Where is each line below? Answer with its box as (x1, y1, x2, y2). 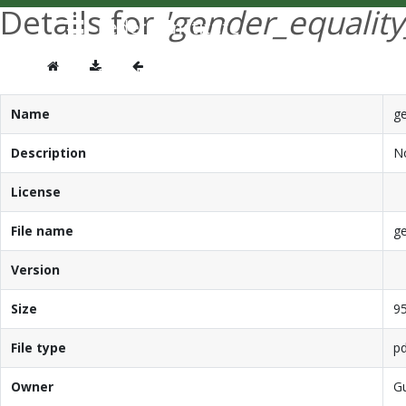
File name (10, 221, 73, 239)
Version (10, 260, 60, 278)
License (10, 182, 61, 200)
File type (10, 338, 66, 356)
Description (10, 143, 86, 161)
